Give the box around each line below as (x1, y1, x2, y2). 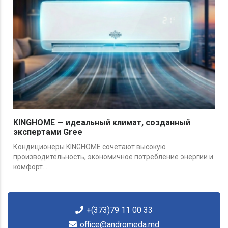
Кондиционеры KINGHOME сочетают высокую (13, 142, 166, 151)
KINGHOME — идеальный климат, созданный (13, 118, 190, 128)
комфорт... (13, 163, 47, 172)
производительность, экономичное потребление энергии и (13, 153, 213, 161)
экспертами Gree (13, 127, 82, 137)
